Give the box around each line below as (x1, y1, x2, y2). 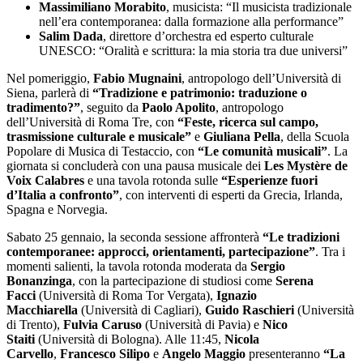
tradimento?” (6, 100, 80, 115)
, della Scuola (280, 130, 349, 144)
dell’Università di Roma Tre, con (6, 115, 177, 130)
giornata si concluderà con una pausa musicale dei (6, 159, 264, 173)
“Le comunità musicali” (198, 144, 327, 159)
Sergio (250, 259, 285, 274)
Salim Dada (39, 29, 103, 44)
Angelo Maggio (162, 347, 246, 361)
